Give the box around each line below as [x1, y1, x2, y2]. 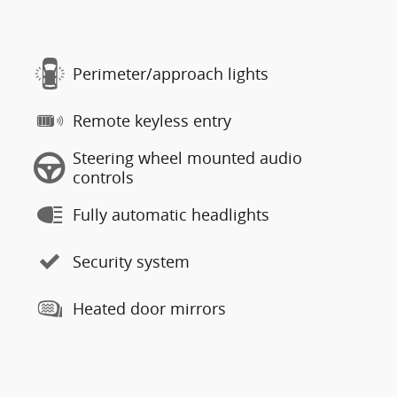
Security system [73, 251, 190, 272]
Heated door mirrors [73, 298, 226, 319]
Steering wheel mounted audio [73, 147, 302, 168]
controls [73, 167, 134, 188]
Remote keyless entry [73, 110, 231, 131]
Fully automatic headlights [73, 204, 269, 225]
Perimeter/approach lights [73, 63, 269, 84]
